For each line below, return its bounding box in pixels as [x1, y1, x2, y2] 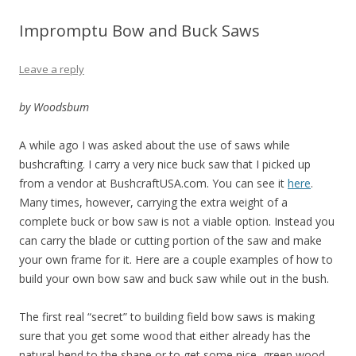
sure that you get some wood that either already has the [19, 328, 311, 344]
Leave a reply [19, 62, 84, 77]
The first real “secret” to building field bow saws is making [19, 309, 315, 325]
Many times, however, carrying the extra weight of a [19, 195, 288, 211]
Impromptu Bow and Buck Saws [19, 20, 260, 42]
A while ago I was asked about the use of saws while [19, 137, 290, 153]
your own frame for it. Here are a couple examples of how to [19, 252, 333, 268]
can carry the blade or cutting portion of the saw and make [19, 233, 322, 249]
